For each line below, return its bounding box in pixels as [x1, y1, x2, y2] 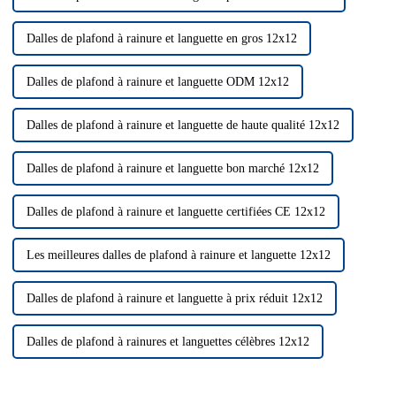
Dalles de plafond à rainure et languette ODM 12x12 [26, 75, 289, 89]
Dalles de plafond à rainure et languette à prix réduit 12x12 [26, 292, 323, 306]
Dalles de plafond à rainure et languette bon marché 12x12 [26, 162, 319, 176]
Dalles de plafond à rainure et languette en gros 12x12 [26, 32, 297, 46]
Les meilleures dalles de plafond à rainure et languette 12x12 [26, 248, 331, 263]
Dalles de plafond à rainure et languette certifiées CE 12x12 [26, 205, 325, 219]
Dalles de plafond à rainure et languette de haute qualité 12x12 [26, 118, 339, 133]
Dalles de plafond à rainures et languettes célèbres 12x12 [26, 335, 309, 349]
